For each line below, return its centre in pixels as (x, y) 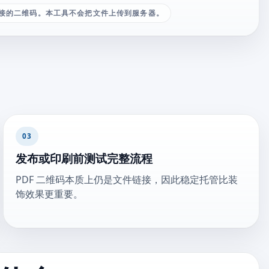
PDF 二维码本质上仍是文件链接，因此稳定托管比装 (127, 179)
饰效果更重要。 (50, 194)
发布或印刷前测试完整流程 (84, 159)
